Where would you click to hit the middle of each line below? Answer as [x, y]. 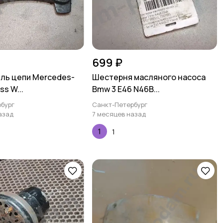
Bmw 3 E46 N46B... [126, 89]
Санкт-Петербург [119, 105]
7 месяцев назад [119, 114]
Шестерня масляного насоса [149, 77]
